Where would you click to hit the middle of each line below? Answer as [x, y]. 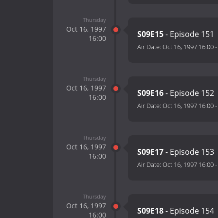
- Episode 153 [189, 152]
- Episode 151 [189, 34]
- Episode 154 [189, 211]
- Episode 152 [189, 93]
